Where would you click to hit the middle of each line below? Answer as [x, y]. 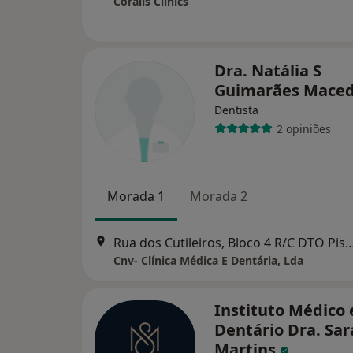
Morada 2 [219, 196]
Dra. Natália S [268, 71]
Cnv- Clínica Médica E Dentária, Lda [208, 261]
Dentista [236, 110]
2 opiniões [303, 128]
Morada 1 [136, 196]
